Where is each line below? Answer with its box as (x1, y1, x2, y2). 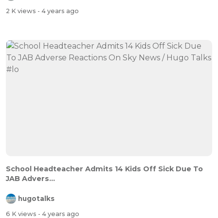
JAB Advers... (6, 174, 55, 183)
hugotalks (18, 195, 54, 203)
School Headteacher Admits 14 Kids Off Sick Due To (6, 164, 203, 173)
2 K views (6, 7, 37, 15)
